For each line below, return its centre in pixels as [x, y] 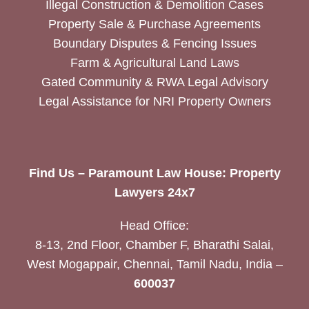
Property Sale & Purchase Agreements [154, 24]
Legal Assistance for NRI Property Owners [154, 101]
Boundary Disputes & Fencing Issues [154, 43]
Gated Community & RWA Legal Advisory [154, 82]
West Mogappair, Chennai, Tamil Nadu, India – [154, 264]
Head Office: [154, 225]
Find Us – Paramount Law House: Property [154, 173]
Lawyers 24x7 [154, 192]
